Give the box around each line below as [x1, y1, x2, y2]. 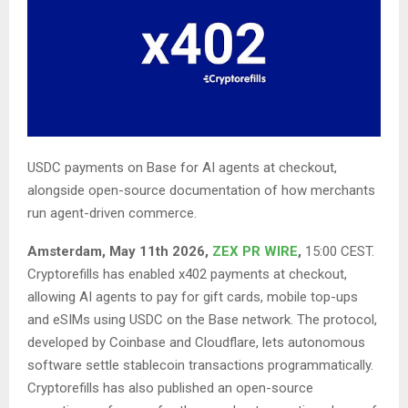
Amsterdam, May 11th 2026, [27, 243, 212, 260]
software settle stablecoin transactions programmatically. [27, 357, 373, 374]
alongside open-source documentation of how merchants [27, 182, 375, 199]
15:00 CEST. [301, 243, 374, 260]
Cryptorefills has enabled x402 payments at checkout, [27, 266, 347, 283]
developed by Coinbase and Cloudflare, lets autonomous [27, 334, 365, 352]
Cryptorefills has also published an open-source [27, 380, 313, 397]
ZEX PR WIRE [212, 243, 298, 260]
